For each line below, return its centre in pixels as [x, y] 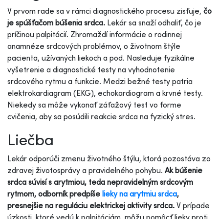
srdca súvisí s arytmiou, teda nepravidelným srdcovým [100, 182]
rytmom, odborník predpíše [55, 193]
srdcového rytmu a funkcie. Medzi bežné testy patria [100, 81]
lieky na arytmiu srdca [140, 193]
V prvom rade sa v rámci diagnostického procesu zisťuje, [105, 11]
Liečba [31, 139]
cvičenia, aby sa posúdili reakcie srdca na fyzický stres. [102, 116]
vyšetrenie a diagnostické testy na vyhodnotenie [91, 69]
